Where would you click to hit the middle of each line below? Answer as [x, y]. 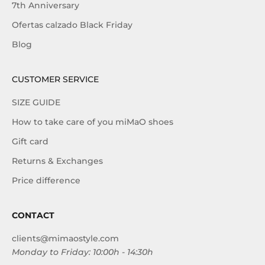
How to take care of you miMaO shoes [93, 122]
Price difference [46, 181]
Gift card [30, 142]
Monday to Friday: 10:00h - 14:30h [83, 252]
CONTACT [33, 216]
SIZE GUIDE [36, 103]
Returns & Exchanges [57, 161]
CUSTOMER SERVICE [55, 80]
